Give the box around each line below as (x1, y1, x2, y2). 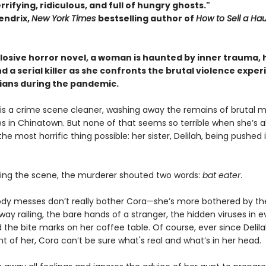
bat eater (202, 169, 240, 181)
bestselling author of (97, 12, 196, 24)
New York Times (31, 12, 98, 24)
